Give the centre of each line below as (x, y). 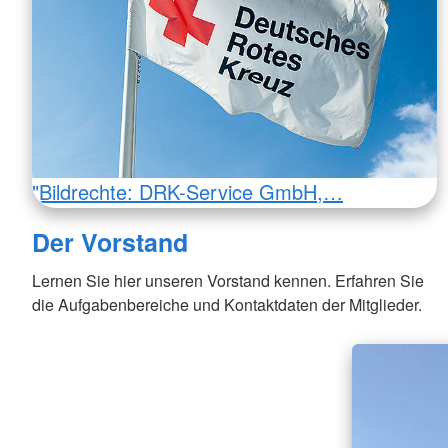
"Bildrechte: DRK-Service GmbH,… (187, 192)
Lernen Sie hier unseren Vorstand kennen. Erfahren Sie (228, 280)
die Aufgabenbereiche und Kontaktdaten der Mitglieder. (227, 304)
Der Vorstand (110, 241)
